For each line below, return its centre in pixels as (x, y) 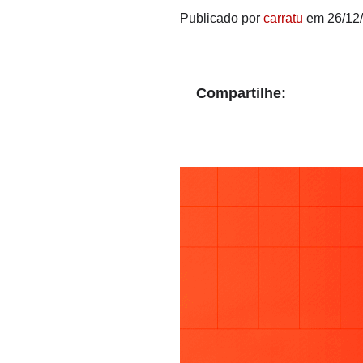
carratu (283, 18)
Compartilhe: (241, 93)
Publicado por (222, 18)
